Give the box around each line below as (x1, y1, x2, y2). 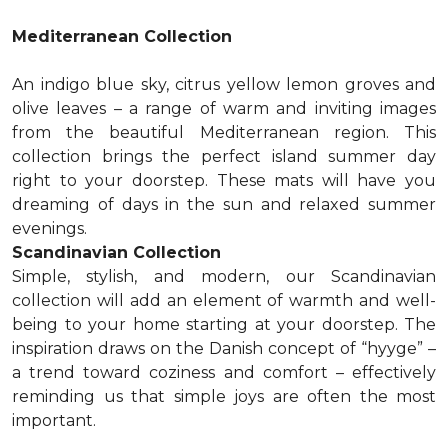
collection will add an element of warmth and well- (12, 291, 436, 310)
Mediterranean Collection (12, 27, 232, 46)
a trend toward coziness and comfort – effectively (12, 363, 436, 382)
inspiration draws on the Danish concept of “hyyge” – (12, 339, 436, 358)
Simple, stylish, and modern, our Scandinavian (12, 267, 436, 286)
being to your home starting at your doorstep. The (12, 315, 436, 334)
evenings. (12, 219, 87, 238)
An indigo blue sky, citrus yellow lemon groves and (12, 75, 436, 94)
